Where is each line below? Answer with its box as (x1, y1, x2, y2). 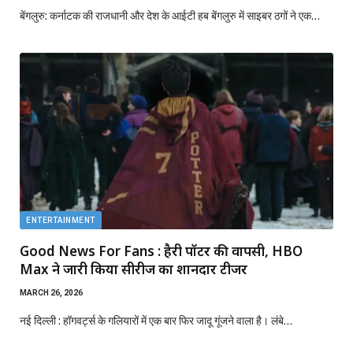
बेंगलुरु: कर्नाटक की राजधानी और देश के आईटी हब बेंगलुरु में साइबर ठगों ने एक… (20, 9, 320, 23)
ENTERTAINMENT (26, 216, 95, 225)
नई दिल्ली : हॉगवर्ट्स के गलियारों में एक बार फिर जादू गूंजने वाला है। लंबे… (20, 314, 292, 328)
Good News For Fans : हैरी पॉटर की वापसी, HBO (20, 242, 303, 261)
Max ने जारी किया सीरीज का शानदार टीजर (20, 260, 247, 279)
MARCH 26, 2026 (20, 288, 83, 298)
